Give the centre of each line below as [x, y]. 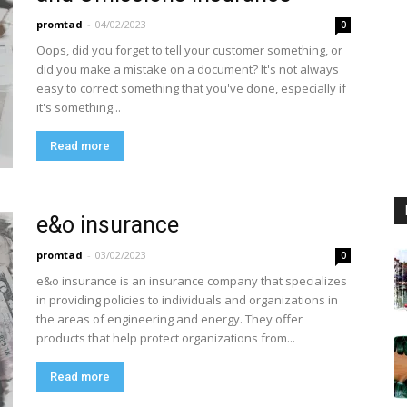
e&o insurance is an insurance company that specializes [192, 281]
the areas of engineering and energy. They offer [169, 319]
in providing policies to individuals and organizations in [187, 300]
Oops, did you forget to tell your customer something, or [189, 50]
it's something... [79, 107]
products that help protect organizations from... [166, 338]
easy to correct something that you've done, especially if [191, 88]
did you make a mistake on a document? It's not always [188, 69]
